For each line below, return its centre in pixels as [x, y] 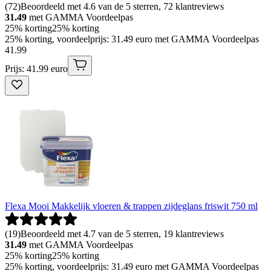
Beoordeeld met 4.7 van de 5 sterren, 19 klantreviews [122, 234]
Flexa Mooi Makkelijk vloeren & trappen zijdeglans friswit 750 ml [131, 206]
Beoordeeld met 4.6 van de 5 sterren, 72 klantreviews [122, 7]
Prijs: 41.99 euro [36, 69]
